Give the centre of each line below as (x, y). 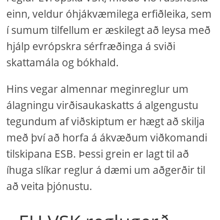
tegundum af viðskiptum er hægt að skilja (106, 121)
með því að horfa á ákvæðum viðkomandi (107, 137)
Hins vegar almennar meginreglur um (98, 89)
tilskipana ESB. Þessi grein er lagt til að (98, 154)
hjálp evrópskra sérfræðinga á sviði (91, 46)
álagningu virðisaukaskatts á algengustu (103, 105)
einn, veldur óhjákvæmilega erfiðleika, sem (109, 14)
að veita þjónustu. (50, 186)
